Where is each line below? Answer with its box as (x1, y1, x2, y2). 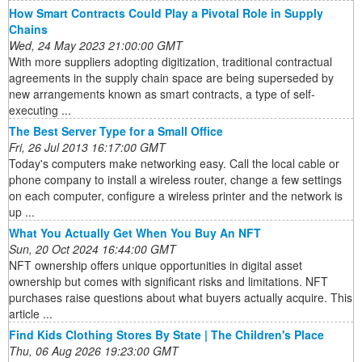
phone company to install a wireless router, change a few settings (9, 171, 342, 188)
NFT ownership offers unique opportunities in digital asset (9, 257, 302, 274)
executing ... (9, 102, 71, 119)
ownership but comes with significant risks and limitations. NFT (9, 273, 328, 290)
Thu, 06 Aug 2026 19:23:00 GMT (9, 343, 179, 360)
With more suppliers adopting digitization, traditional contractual (9, 53, 332, 70)
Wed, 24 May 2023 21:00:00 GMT (9, 37, 183, 54)
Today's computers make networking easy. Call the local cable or (9, 155, 339, 172)
